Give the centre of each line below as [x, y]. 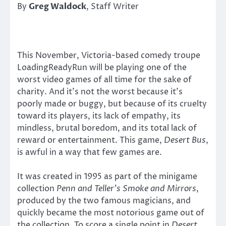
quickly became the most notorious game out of [111, 213]
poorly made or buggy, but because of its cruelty [112, 104]
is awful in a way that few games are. [90, 152]
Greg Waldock [58, 7]
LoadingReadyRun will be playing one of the [102, 67]
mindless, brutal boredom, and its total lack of [107, 128]
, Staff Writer [112, 7]
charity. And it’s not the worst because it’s [100, 92]
